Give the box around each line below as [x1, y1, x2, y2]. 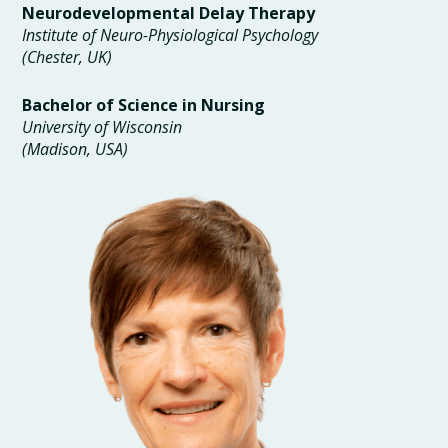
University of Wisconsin [22, 116, 183, 139]
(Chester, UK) [22, 46, 113, 69]
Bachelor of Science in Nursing [22, 94, 266, 117]
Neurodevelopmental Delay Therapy [22, 2, 316, 25]
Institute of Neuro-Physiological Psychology [22, 24, 319, 47]
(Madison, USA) [22, 138, 129, 161]
